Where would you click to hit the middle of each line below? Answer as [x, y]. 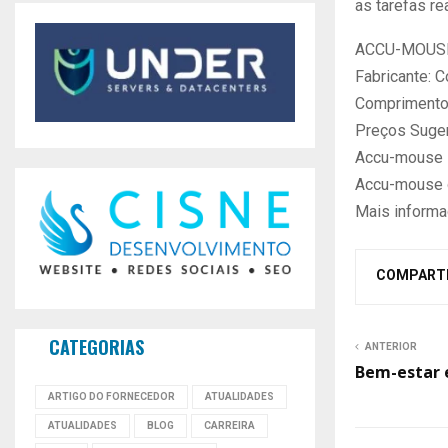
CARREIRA [229, 426]
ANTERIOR [391, 346]
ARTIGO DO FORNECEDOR [111, 397]
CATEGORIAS [96, 347]
